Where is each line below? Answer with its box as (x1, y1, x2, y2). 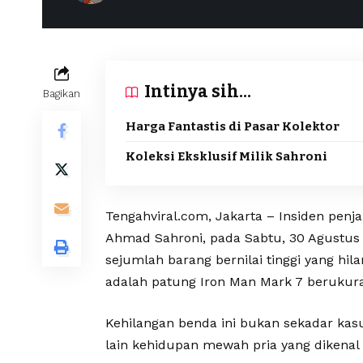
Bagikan (43, 88, 80, 100)
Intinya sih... (144, 81, 251, 103)
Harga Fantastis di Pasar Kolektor (126, 119, 340, 135)
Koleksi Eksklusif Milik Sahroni (126, 149, 327, 164)
